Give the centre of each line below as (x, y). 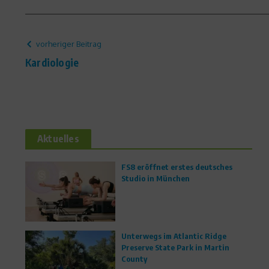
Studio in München (156, 178)
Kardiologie (52, 62)
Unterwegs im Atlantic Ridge (174, 236)
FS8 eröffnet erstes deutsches (177, 167)
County (134, 259)
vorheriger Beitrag (69, 44)
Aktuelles (58, 139)
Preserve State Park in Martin (175, 247)
